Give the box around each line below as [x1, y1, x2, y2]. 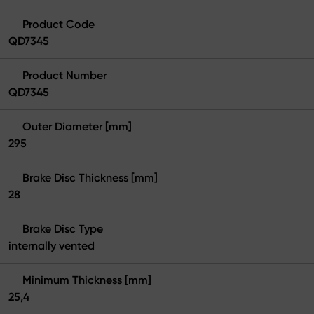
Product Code [22, 17, 95, 31]
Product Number [22, 68, 107, 82]
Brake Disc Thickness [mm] [22, 170, 158, 184]
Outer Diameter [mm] [22, 119, 132, 133]
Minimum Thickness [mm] [22, 273, 151, 287]
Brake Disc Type [22, 221, 103, 235]
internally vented [8, 238, 95, 252]
